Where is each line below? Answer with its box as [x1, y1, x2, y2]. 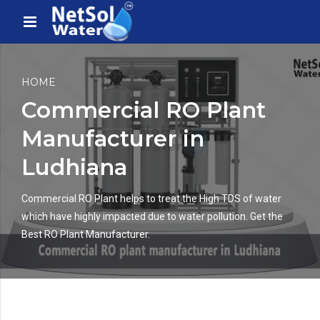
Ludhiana [21, 154, 127, 181]
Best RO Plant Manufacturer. [21, 229, 150, 241]
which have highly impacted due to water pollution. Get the [21, 211, 283, 223]
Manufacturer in [21, 125, 204, 153]
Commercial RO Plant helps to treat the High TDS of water [21, 193, 281, 205]
